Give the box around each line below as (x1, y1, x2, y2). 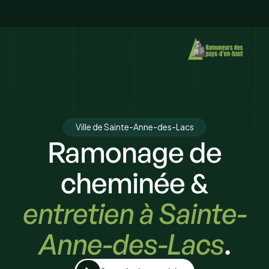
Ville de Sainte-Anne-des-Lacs (75, 121, 194, 132)
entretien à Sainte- (22, 195, 247, 231)
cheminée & (60, 164, 209, 200)
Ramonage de (47, 133, 222, 169)
